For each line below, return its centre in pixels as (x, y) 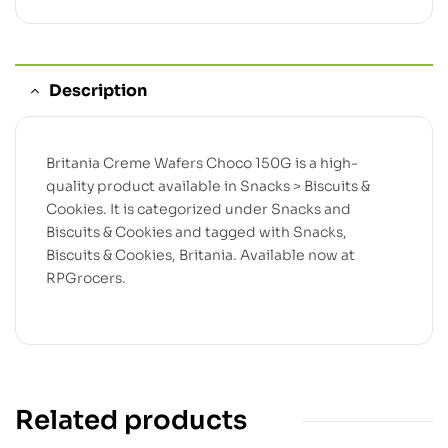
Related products (131, 421)
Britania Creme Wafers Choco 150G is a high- (202, 162)
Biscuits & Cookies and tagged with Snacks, (196, 231)
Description (98, 90)
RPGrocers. (86, 277)
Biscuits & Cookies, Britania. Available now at (200, 254)
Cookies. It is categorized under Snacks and (198, 208)
